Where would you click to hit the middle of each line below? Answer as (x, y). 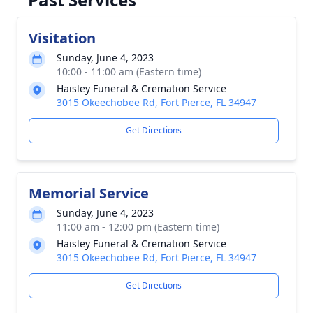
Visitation (62, 38)
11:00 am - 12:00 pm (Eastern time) (138, 227)
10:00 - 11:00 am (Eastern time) (129, 72)
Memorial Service (89, 193)
